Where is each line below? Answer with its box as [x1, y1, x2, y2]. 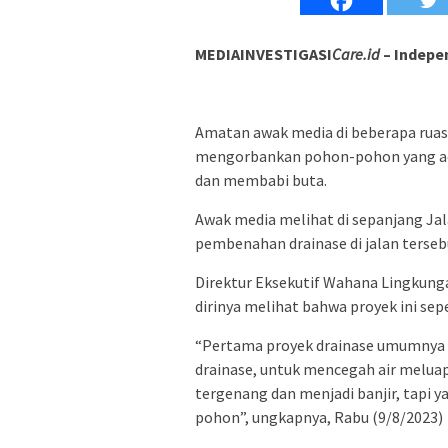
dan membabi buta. [195, 170, 327, 191]
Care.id [332, 44, 383, 65]
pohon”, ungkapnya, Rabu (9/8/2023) [195, 407, 443, 428]
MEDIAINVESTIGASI [195, 44, 332, 65]
